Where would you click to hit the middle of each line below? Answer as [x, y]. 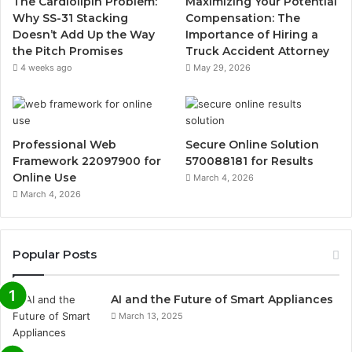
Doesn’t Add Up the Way [84, 34]
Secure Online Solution [253, 144]
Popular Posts [55, 254]
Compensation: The [243, 18]
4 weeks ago [46, 67]
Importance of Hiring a [252, 34]
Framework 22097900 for [87, 161]
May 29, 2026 [222, 67]
